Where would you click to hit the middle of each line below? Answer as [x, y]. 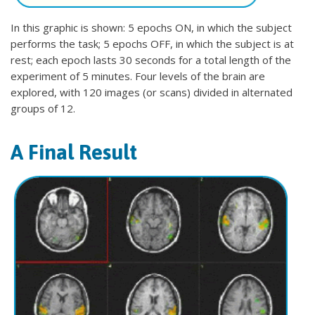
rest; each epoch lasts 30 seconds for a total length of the [151, 60]
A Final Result [74, 152]
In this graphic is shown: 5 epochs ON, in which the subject [151, 27]
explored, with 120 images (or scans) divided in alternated [152, 92]
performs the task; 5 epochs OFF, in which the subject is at [152, 44]
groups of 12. [43, 108]
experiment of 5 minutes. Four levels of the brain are [138, 76]
